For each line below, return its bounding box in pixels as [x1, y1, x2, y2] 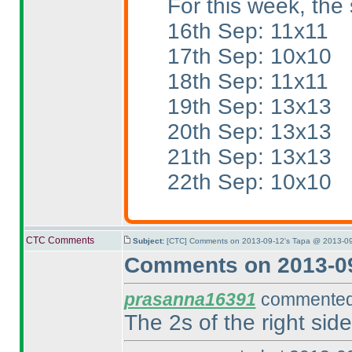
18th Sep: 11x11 [167, 68, 328, 93]
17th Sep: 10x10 [167, 43, 332, 68]
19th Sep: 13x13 [167, 93, 332, 119]
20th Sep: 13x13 [167, 119, 332, 144]
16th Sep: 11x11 [167, 18, 328, 43]
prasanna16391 [123, 289, 256, 310]
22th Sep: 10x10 [167, 169, 332, 194]
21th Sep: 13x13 [167, 144, 332, 169]
